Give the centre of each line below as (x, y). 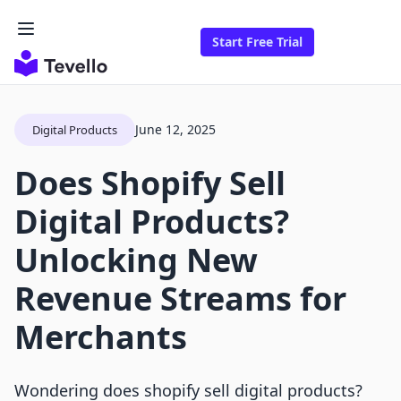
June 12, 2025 (175, 130)
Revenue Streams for (180, 299)
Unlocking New (136, 260)
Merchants (101, 337)
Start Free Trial (257, 42)
